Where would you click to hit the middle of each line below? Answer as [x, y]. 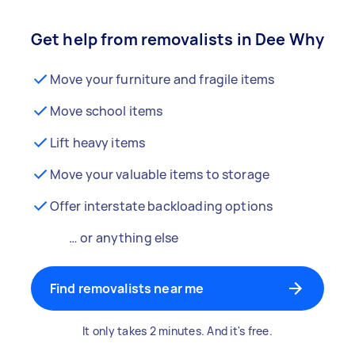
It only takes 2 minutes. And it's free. [177, 331]
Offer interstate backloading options [161, 206]
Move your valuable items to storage [160, 174]
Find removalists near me [127, 288]
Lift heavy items [97, 143]
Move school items [106, 111]
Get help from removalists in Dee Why [177, 39]
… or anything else [124, 238]
